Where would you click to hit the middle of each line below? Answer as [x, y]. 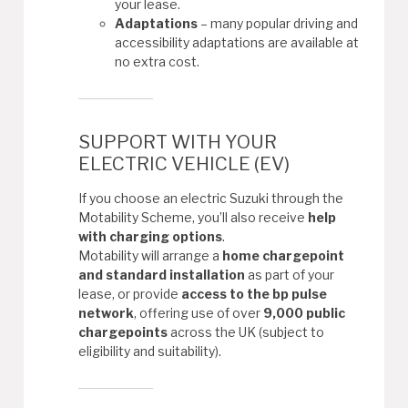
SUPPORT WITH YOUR [178, 141]
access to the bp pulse [255, 293]
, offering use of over [199, 312]
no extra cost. [158, 61]
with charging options [151, 236]
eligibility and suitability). [150, 351]
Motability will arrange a [151, 255]
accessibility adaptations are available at [237, 42]
